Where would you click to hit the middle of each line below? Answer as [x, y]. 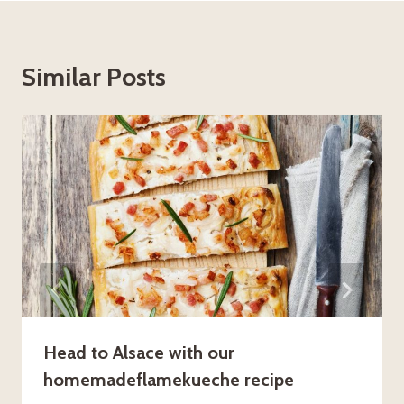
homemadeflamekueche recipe [169, 380]
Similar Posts [94, 77]
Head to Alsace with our [139, 353]
